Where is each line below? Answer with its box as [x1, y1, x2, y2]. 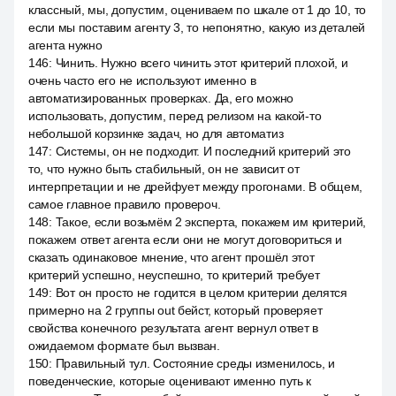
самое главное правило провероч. [28, 197, 221, 211]
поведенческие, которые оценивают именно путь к [28, 374, 312, 388]
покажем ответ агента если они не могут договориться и [28, 232, 343, 247]
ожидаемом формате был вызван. [28, 339, 220, 353]
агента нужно [28, 38, 103, 52]
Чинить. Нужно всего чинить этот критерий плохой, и [55, 56, 348, 70]
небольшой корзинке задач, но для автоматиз [28, 126, 284, 141]
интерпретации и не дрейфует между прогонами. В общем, [28, 179, 363, 194]
